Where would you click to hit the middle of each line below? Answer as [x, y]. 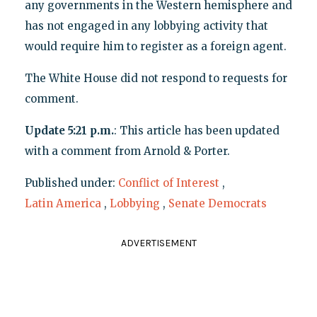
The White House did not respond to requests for [156, 78]
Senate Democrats [217, 203]
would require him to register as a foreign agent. [155, 46]
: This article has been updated [196, 130]
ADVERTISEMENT [158, 243]
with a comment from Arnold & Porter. [127, 151]
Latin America [63, 203]
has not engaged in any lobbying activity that [146, 25]
